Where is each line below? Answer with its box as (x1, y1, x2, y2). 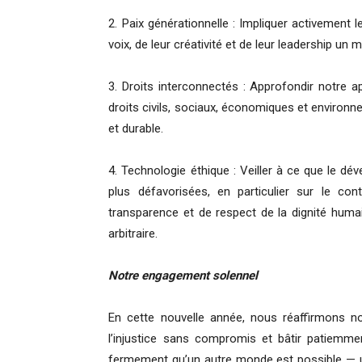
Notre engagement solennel (108, 268, 259, 284)
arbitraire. (108, 226, 158, 242)
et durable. (108, 121, 164, 137)
